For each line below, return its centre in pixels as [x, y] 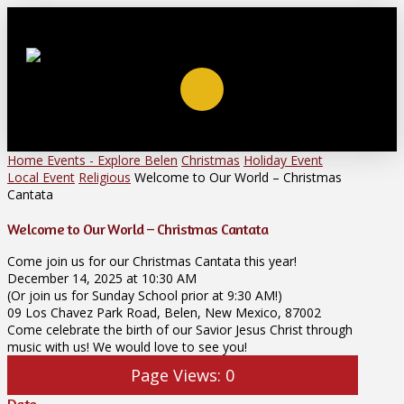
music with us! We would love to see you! [127, 347]
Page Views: [175, 376]
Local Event [41, 177]
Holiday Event [283, 160]
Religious [105, 177]
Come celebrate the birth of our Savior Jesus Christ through [180, 330]
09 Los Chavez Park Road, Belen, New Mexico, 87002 [164, 313]
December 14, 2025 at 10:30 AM [102, 279]
